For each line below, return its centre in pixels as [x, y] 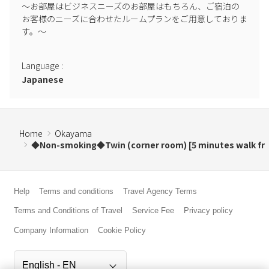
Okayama [73, 133]
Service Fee [153, 211]
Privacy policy [208, 211]
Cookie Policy [122, 230]
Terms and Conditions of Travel [68, 211]
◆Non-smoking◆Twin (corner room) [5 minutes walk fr [148, 144]
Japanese [43, 79]
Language [41, 65]
